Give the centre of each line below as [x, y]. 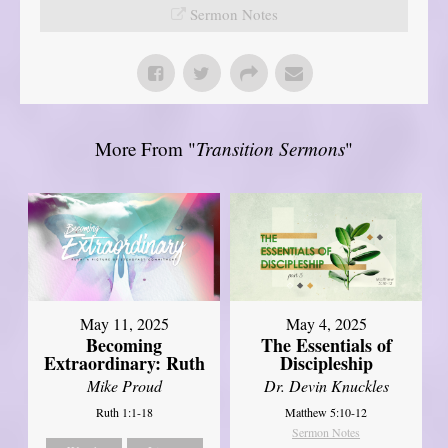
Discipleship [326, 362]
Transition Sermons [270, 148]
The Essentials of [326, 344]
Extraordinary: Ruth [124, 362]
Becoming [124, 344]
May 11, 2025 [124, 323]
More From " [145, 148]
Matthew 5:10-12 [326, 411]
